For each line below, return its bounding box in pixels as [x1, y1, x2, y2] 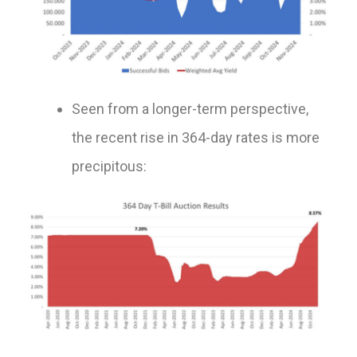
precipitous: [72, 158, 147, 175]
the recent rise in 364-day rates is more [72, 129, 320, 147]
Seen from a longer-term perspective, [72, 100, 308, 118]
